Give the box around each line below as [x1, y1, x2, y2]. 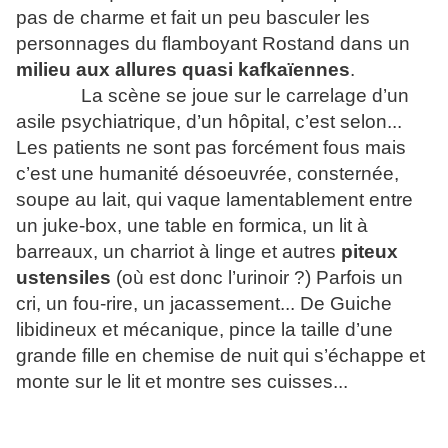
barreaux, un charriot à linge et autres [16, 241, 341, 263]
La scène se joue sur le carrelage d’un [76, 85, 409, 107]
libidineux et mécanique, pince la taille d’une [16, 319, 393, 341]
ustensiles [16, 267, 111, 289]
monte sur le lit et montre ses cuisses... [16, 371, 348, 393]
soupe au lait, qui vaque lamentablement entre [16, 189, 413, 211]
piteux [341, 241, 398, 263]
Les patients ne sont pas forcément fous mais [16, 137, 406, 159]
